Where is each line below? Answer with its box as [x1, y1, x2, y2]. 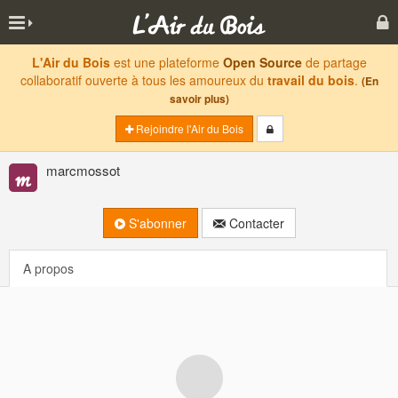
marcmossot [46, 161, 120, 179]
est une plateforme [109, 53, 223, 71]
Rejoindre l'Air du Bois [132, 121, 243, 136]
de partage [301, 53, 367, 71]
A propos [23, 259, 74, 277]
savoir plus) [169, 92, 229, 107]
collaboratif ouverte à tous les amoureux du [20, 71, 267, 89]
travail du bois [267, 71, 354, 89]
